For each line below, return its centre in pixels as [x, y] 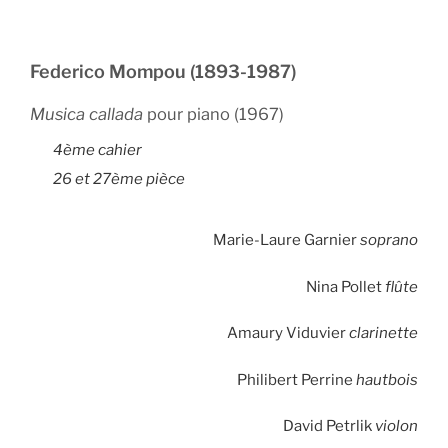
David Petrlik [329, 426]
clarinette [383, 333]
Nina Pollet [345, 286]
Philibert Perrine [295, 379]
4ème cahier [97, 150]
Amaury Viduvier [288, 333]
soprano [389, 240]
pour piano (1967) [213, 113]
